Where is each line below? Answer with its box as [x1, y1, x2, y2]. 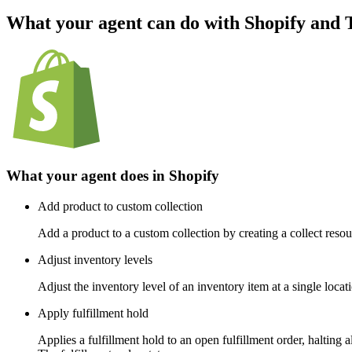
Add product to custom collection [38, 199, 203, 213]
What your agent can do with [6, 12, 244, 33]
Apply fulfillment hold [38, 306, 148, 320]
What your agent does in [6, 167, 169, 185]
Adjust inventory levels [38, 252, 152, 266]
